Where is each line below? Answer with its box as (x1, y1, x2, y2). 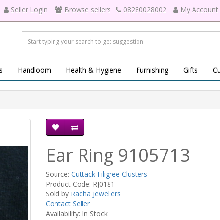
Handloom (18, 65, 51, 75)
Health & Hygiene (66, 65, 121, 75)
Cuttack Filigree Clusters (71, 169, 147, 179)
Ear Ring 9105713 (45, 143, 190, 167)
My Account (180, 5, 218, 14)
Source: (45, 169, 71, 179)
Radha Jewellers (70, 189, 121, 198)
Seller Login (11, 5, 48, 14)
